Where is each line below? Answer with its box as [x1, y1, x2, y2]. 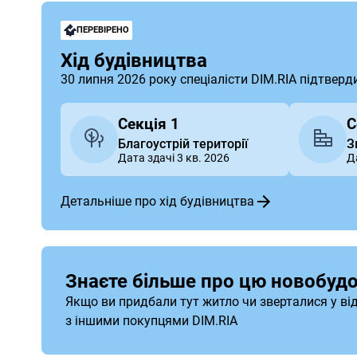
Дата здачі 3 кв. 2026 [118, 151, 229, 164]
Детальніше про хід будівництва [61, 194, 254, 210]
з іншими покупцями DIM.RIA [65, 312, 237, 328]
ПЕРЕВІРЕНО [76, 24, 129, 35]
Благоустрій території [118, 135, 248, 151]
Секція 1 [118, 115, 179, 133]
